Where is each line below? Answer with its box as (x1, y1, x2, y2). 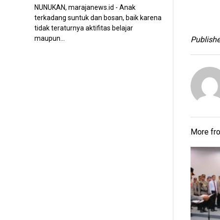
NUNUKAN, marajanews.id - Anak (34, 3, 136, 12)
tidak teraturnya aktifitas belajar (34, 24, 134, 32)
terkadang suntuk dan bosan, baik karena (34, 14, 162, 22)
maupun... (34, 34, 65, 43)
